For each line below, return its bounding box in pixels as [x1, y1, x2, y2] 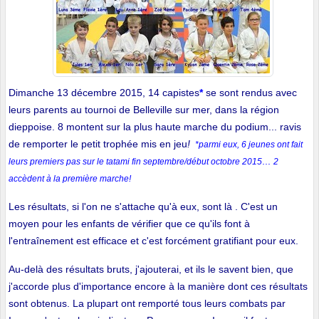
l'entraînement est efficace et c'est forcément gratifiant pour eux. [9, 234, 298, 246]
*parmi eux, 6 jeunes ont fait [195, 139, 303, 150]
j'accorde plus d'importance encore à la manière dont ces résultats [9, 280, 308, 292]
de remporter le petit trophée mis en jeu [9, 137, 187, 150]
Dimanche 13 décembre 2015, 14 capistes [9, 86, 199, 98]
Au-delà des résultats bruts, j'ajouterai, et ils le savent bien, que [9, 263, 293, 275]
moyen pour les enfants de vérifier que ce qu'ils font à [9, 217, 250, 229]
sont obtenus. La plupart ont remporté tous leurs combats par [9, 297, 286, 309]
